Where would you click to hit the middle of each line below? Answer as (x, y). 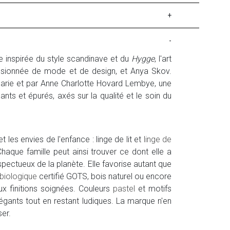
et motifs (153, 189)
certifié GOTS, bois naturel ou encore (104, 177)
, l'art (163, 59)
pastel (124, 189)
